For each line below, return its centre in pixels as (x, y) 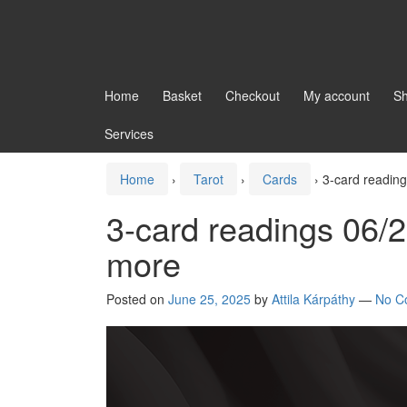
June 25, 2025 (209, 299)
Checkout (253, 96)
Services (129, 134)
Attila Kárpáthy (313, 299)
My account (337, 96)
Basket (182, 96)
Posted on (137, 299)
